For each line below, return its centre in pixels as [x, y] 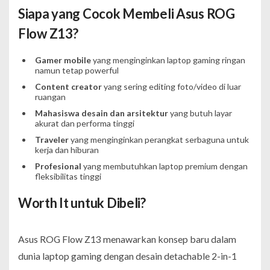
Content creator [68, 86]
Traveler [52, 139]
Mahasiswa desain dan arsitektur [101, 113]
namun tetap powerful [77, 70]
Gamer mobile [63, 60]
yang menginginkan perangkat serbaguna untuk [159, 139]
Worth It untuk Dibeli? [82, 202]
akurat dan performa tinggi [84, 123]
